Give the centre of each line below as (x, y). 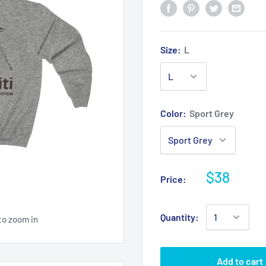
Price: (173, 179)
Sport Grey (212, 113)
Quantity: (180, 217)
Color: (174, 113)
